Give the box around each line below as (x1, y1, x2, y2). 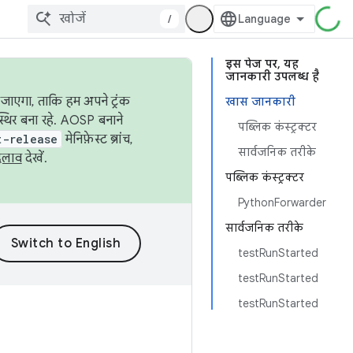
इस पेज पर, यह (225, 57, 299, 71)
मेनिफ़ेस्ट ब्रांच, (61, 132, 132, 147)
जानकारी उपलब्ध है (225, 69, 319, 84)
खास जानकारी (225, 95, 295, 109)
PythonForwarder (238, 195, 326, 210)
